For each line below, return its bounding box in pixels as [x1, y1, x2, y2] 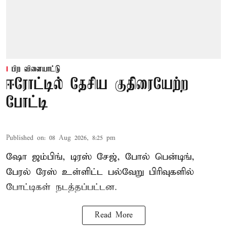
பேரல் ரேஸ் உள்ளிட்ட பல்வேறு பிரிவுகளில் [6, 166, 194, 178]
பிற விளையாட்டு [12, 65, 60, 74]
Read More [94, 211, 133, 220]
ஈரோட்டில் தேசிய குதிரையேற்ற [6, 76, 188, 94]
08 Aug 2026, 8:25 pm [49, 134, 116, 143]
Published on [6, 134, 44, 143]
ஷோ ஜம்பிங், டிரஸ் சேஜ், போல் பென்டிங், [6, 151, 195, 163]
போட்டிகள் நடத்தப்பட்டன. [6, 181, 117, 194]
